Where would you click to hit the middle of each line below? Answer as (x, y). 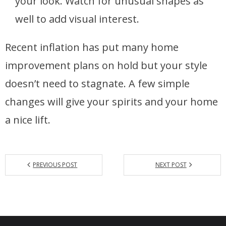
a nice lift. (28, 120)
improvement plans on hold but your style (106, 66)
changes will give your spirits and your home (111, 102)
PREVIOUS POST (55, 165)
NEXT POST (171, 165)
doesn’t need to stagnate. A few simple (97, 84)
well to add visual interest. (77, 19)
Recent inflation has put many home (92, 47)
